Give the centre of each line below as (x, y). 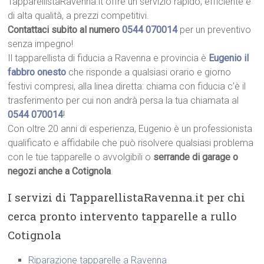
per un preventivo (214, 30)
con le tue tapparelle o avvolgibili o (81, 157)
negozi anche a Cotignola (60, 171)
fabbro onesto (37, 72)
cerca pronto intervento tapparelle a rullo (123, 216)
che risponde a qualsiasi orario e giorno (150, 72)
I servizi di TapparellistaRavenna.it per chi (127, 197)
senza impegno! (41, 44)
